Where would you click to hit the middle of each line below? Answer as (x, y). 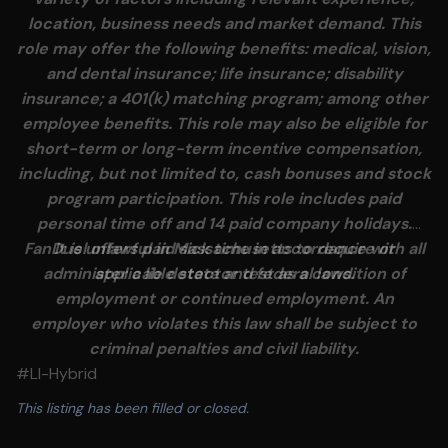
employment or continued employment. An (224, 298)
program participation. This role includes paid (224, 198)
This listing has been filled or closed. (132, 408)
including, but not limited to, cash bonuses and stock (224, 173)
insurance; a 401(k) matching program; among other (224, 98)
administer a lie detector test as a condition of (224, 273)
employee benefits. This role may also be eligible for (224, 123)
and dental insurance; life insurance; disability (224, 73)
